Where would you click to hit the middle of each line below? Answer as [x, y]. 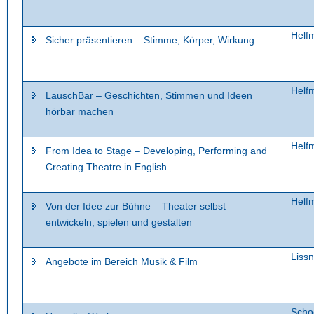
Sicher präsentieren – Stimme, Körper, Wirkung [150, 40]
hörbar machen [80, 111]
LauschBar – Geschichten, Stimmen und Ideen [149, 95]
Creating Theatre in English [106, 167]
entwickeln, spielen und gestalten [119, 222]
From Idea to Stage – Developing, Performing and [156, 151]
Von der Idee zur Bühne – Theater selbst [136, 206]
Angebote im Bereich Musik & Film [122, 261]
